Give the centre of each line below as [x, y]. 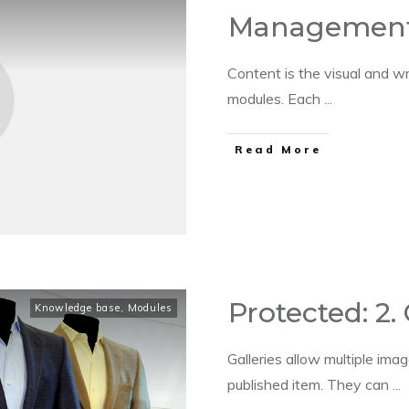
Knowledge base [78, 308]
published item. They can [310, 385]
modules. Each [276, 99]
